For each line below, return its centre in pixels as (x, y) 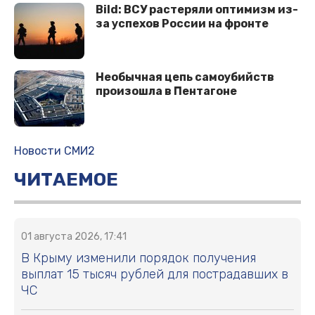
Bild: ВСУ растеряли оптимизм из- (197, 10)
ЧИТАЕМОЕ (66, 180)
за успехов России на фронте (182, 24)
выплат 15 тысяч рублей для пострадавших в (155, 275)
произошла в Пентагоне (166, 91)
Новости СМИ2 (54, 151)
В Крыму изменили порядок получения (139, 258)
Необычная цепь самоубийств (185, 77)
